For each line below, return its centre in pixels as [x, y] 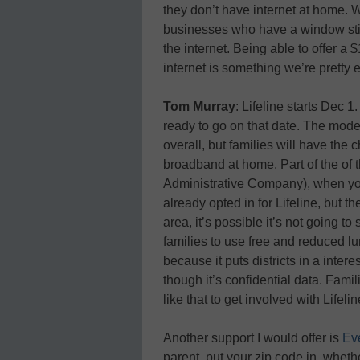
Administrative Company [233, 183]
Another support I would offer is [253, 337]
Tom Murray [199, 106]
